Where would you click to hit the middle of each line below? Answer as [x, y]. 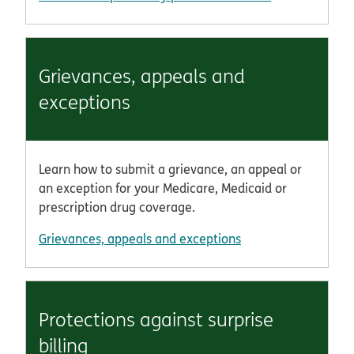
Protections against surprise [156, 319]
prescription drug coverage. [117, 207]
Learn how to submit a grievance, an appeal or [170, 169]
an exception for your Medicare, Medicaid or [163, 188]
